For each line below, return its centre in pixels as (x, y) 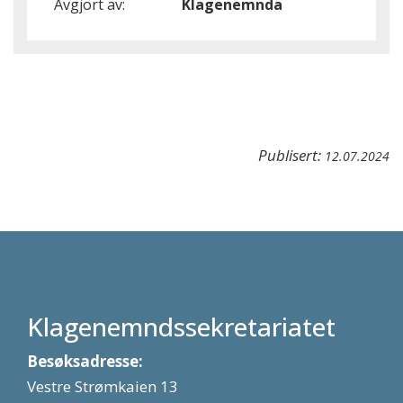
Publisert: (291, 155)
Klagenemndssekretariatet (181, 327)
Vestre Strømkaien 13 (103, 386)
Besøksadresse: (85, 361)
